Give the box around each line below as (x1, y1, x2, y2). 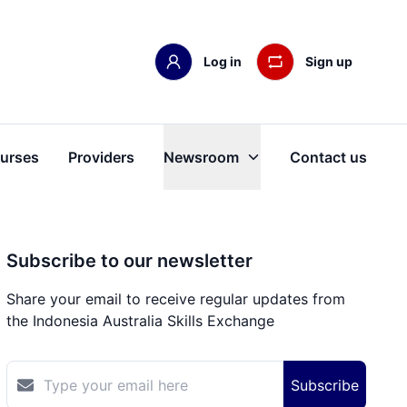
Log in (203, 54, 242, 70)
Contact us (290, 148, 367, 167)
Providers (68, 148, 134, 167)
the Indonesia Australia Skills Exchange (5, 312, 274, 331)
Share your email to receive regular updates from (5, 290, 345, 309)
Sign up (305, 54, 352, 70)
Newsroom (164, 148, 239, 167)
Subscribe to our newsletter (5, 250, 253, 273)
